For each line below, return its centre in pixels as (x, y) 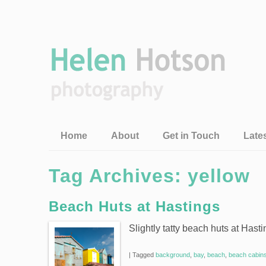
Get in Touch (191, 136)
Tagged (143, 255)
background (173, 255)
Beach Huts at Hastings (134, 206)
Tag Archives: (118, 176)
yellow (219, 176)
